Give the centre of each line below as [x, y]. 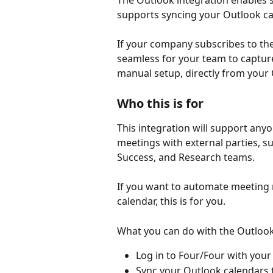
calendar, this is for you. [171, 201]
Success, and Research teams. [186, 157]
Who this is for [160, 103]
